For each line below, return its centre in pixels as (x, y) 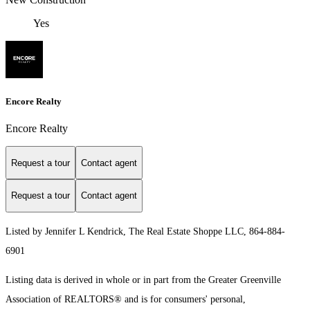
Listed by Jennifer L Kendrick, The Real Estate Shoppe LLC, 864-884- (145, 231)
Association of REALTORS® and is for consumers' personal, (126, 299)
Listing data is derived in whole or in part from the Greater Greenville (143, 280)
